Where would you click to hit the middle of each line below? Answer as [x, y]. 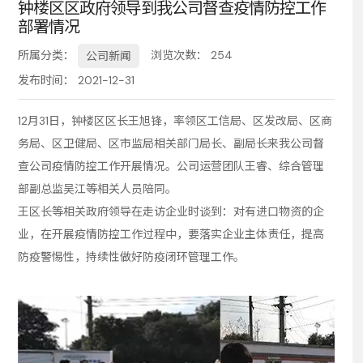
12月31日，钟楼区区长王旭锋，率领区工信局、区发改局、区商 [175, 120]
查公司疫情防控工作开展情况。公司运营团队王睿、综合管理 [171, 166]
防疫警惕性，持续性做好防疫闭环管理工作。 [131, 256]
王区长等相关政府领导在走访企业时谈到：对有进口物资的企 [171, 211]
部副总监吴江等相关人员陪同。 [97, 188]
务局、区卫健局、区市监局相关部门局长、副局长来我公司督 [171, 143]
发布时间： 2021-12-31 [76, 81]
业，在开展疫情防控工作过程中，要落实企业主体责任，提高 [171, 234]
